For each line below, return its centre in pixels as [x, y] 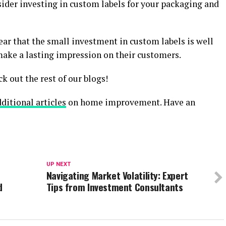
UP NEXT [58, 164]
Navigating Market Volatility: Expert [117, 176]
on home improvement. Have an [131, 102]
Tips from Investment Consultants [115, 187]
